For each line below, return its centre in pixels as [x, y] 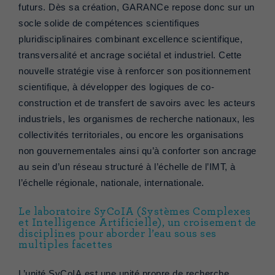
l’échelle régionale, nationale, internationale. [111, 183]
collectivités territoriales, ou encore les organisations [131, 135]
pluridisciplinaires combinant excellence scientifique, [130, 40]
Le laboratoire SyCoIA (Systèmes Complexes [135, 212]
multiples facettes [65, 245]
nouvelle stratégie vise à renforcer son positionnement [134, 72]
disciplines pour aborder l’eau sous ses [118, 234]
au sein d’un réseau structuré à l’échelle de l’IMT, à [127, 167]
